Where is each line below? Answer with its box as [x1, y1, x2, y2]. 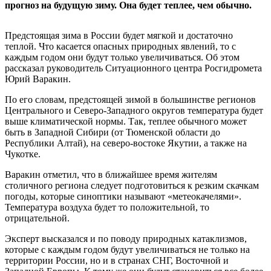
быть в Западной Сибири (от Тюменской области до [5, 126, 220, 137]
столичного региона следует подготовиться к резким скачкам [5, 180, 259, 191]
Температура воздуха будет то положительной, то [5, 201, 209, 212]
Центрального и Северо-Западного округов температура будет [5, 105, 263, 116]
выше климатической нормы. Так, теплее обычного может [5, 116, 247, 126]
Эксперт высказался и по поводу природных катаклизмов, [5, 233, 247, 244]
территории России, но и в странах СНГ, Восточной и [5, 255, 229, 266]
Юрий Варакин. [5, 73, 71, 84]
